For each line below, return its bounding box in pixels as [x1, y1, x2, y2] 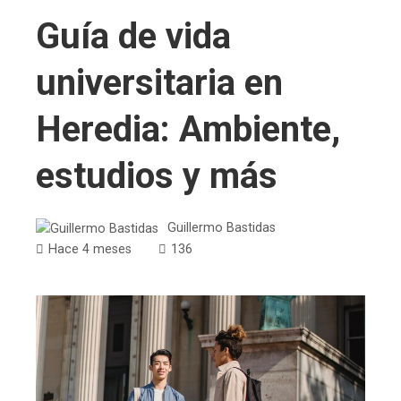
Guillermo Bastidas [167, 220, 276, 236]
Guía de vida [36, 15, 231, 58]
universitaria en [36, 62, 283, 105]
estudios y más [36, 155, 277, 198]
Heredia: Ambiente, [36, 108, 340, 151]
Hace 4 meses [48, 241, 132, 257]
